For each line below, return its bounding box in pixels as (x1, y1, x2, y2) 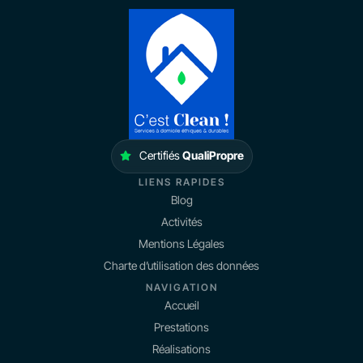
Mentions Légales (139, 236, 224, 250)
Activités (160, 214, 203, 228)
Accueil (164, 297, 199, 312)
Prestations (154, 319, 209, 334)
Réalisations (152, 341, 211, 356)
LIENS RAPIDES (138, 175, 225, 188)
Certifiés (139, 147, 182, 162)
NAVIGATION (145, 280, 218, 293)
